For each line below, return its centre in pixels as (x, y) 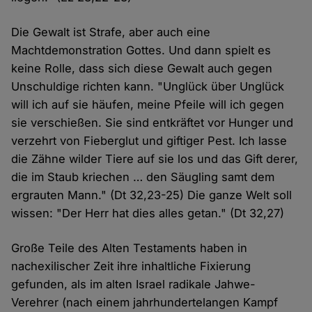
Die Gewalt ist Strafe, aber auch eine (111, 32)
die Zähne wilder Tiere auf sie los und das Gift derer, (155, 159)
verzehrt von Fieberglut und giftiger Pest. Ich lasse (149, 141)
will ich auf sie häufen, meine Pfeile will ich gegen (148, 105)
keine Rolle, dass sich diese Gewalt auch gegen (142, 69)
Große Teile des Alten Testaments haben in (130, 248)
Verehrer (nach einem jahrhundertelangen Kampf (145, 303)
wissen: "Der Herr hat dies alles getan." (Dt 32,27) (148, 213)
